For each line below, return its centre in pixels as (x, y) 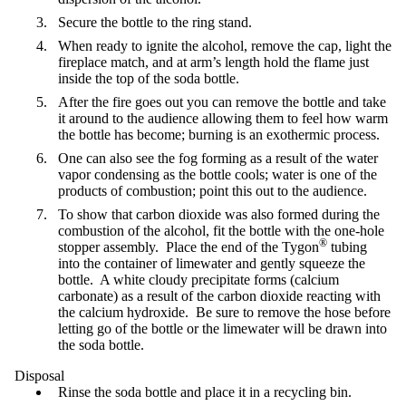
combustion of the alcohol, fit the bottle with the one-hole (221, 231)
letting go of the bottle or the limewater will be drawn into (222, 329)
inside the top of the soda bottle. (149, 79)
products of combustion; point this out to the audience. (213, 191)
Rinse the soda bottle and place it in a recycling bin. (205, 392)
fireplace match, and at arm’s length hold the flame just (213, 63)
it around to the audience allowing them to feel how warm (223, 119)
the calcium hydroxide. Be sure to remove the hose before (224, 313)
